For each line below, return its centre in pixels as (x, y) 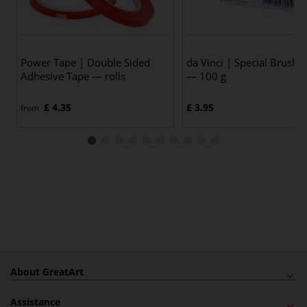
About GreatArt (47, 271)
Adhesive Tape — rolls (73, 76)
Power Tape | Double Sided (85, 62)
